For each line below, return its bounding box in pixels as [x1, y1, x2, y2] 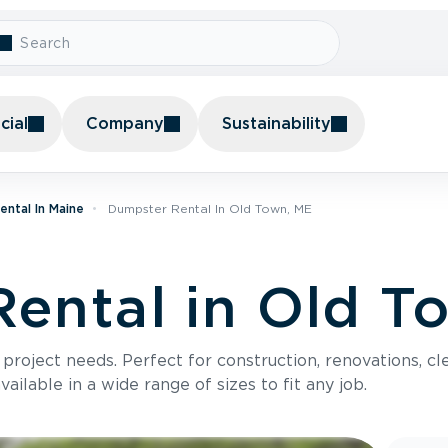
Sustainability [222, 114, 331, 133]
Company [86, 114, 164, 133]
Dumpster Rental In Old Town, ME [108, 201, 312, 216]
